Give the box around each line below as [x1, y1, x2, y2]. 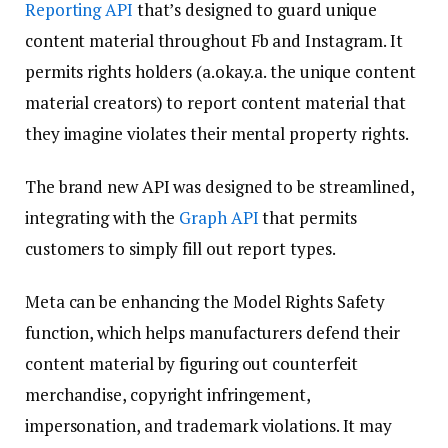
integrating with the [25, 205, 180, 229]
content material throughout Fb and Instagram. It [25, 28, 403, 52]
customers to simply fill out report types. [25, 236, 336, 260]
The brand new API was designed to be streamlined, [25, 174, 414, 198]
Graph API [179, 205, 259, 229]
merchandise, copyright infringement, [25, 382, 310, 406]
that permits [258, 205, 358, 229]
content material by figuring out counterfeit [25, 351, 359, 375]
